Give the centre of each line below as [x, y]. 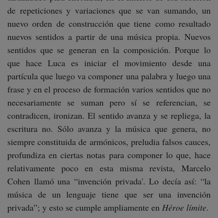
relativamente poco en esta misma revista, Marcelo [109, 168]
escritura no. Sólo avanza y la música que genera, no [109, 128]
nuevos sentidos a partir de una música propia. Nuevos [109, 36]
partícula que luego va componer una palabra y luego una [109, 76]
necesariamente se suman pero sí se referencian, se [109, 102]
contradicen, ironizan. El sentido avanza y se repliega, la [109, 115]
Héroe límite [184, 207]
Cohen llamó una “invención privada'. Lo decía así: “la [109, 181]
